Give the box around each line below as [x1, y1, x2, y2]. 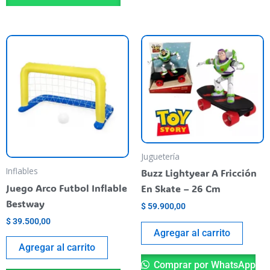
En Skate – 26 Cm [141, 182, 221, 195]
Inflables [6, 165, 38, 177]
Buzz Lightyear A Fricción [141, 166, 257, 180]
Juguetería [141, 150, 180, 162]
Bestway [6, 197, 45, 210]
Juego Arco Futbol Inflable [6, 181, 127, 195]
